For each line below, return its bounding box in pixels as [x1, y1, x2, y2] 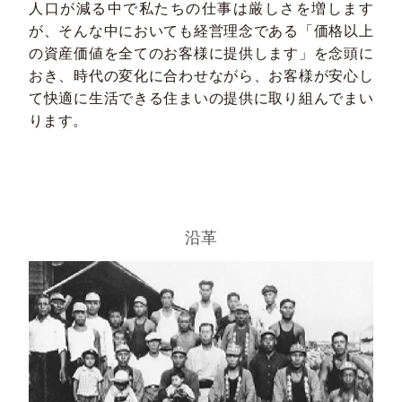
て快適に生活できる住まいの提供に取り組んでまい [29, 90, 373, 106]
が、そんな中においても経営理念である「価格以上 [29, 22, 373, 39]
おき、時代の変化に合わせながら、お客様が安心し [29, 67, 373, 83]
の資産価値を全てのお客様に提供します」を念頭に [29, 45, 373, 61]
